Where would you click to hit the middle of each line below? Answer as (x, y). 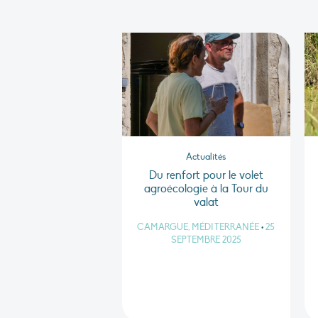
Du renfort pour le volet (206, 176)
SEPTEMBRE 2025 (206, 240)
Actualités (206, 157)
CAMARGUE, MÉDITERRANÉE (198, 227)
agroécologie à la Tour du (206, 189)
